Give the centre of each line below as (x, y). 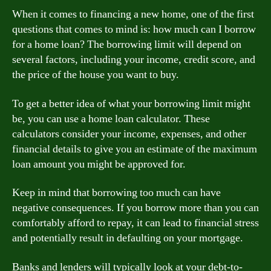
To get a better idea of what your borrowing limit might (131, 103)
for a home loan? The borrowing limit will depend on (127, 44)
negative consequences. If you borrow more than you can (135, 208)
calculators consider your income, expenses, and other (129, 134)
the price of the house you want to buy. (96, 75)
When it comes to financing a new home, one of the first (133, 14)
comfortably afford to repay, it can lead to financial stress (135, 223)
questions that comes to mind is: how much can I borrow (134, 29)
